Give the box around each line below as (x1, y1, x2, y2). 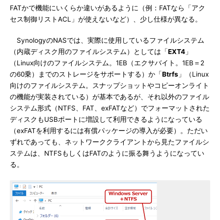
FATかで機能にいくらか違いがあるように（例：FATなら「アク (10, 4, 205, 12)
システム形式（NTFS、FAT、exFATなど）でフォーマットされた (10, 104, 210, 112)
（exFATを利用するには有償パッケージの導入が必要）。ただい (10, 127, 208, 135)
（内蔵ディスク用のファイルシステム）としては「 (10, 48, 168, 55)
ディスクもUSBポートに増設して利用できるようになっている (10, 115, 202, 123)
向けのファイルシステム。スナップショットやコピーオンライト (10, 82, 209, 89)
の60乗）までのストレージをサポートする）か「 (10, 70, 162, 78)
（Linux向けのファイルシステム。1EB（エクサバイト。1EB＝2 (10, 59, 204, 67)
